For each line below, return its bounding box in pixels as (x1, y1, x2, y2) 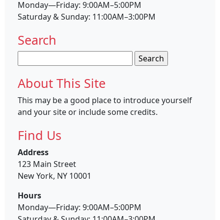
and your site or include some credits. (18, 106, 158, 117)
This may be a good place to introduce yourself (18, 94, 192, 106)
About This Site (18, 74, 106, 91)
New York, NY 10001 (18, 170, 91, 181)
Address (18, 146, 49, 158)
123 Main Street (18, 158, 76, 169)
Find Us (18, 126, 61, 143)
